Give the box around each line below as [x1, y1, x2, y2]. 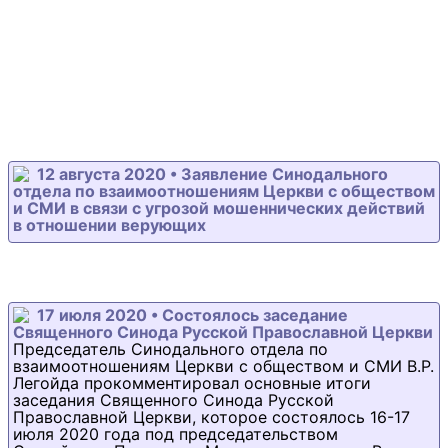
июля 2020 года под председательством [13, 424, 338, 444]
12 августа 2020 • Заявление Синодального [37, 164, 388, 184]
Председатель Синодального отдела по [13, 339, 328, 359]
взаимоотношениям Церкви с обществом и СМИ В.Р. [13, 356, 434, 376]
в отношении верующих [13, 215, 206, 235]
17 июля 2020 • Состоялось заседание [37, 305, 348, 325]
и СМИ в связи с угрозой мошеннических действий [13, 198, 425, 218]
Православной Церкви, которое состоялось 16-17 [13, 407, 410, 427]
